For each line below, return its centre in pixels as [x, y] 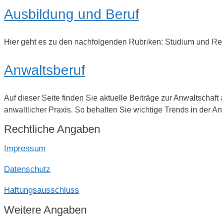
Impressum [25, 149]
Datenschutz [27, 169]
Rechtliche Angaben [52, 129]
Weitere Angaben [45, 210]
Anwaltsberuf [45, 70]
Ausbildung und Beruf [72, 14]
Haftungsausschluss [42, 190]
